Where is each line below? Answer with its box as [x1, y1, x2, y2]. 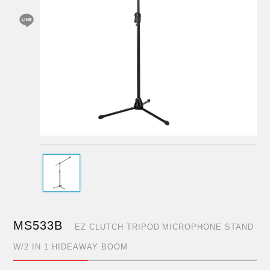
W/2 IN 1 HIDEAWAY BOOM [13, 242, 128, 252]
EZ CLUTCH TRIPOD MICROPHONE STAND [75, 222, 254, 232]
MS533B [13, 219, 63, 233]
